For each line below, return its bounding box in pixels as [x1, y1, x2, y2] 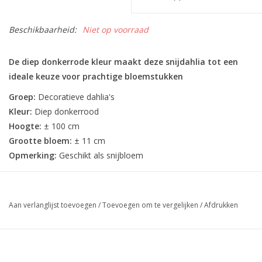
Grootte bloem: [9, 135, 72, 146]
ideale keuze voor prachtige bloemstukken [9, 70, 183, 82]
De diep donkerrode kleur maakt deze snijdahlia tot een [9, 56, 238, 67]
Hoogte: [9, 120, 42, 132]
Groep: [9, 91, 36, 102]
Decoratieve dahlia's [36, 91, 115, 102]
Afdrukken [204, 199, 238, 210]
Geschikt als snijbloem [57, 149, 143, 161]
